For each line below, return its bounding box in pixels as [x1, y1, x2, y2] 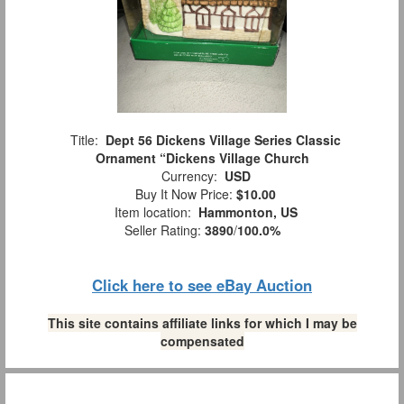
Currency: [153, 167, 225, 186]
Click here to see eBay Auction [92, 274, 312, 297]
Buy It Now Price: [128, 185, 236, 204]
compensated [160, 332, 244, 351]
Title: [63, 131, 106, 150]
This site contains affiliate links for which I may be [47, 314, 357, 333]
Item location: [106, 203, 198, 222]
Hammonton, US [197, 203, 298, 222]
